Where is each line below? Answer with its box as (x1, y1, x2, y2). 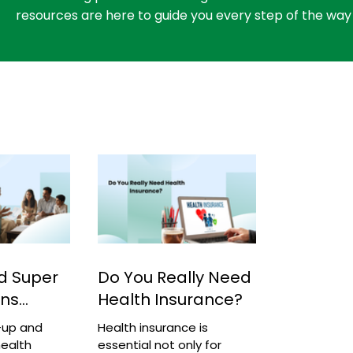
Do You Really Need (98, 266, 251, 288)
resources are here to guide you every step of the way (16, 6, 351, 24)
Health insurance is (98, 318, 208, 336)
